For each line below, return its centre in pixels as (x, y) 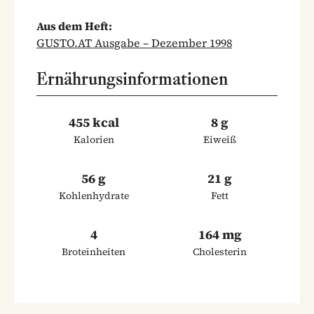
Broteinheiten (94, 251)
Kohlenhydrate (94, 195)
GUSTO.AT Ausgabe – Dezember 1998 (134, 42)
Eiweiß (220, 139)
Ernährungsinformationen (132, 78)
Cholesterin (220, 251)
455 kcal (94, 122)
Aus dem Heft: (74, 26)
